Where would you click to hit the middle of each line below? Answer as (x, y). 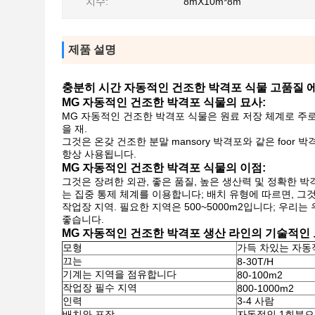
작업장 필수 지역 (100, 288)
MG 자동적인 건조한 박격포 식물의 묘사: (164, 102)
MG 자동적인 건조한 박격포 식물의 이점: (164, 168)
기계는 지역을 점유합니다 (120, 274)
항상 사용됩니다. (99, 154)
